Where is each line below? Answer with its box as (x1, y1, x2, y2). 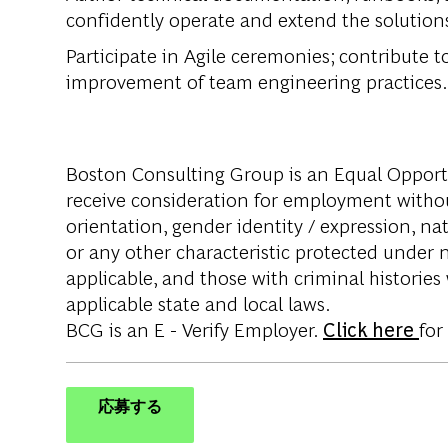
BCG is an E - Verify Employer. (66, 315, 323, 343)
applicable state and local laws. (66, 289, 331, 317)
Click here (323, 315, 419, 343)
